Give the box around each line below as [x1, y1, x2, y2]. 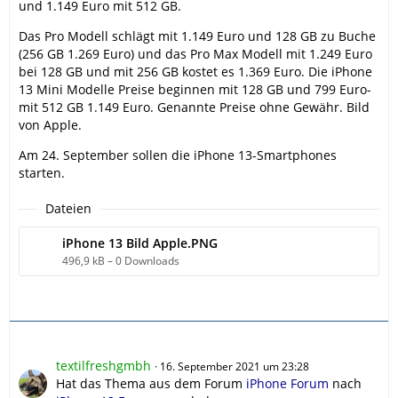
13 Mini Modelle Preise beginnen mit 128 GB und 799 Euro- [19, 81, 371, 99]
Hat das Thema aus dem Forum [56, 375, 246, 393]
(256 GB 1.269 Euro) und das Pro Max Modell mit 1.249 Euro [19, 45, 372, 63]
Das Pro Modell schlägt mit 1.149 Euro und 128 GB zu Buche [19, 28, 376, 45]
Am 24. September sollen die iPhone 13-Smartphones [19, 147, 337, 164]
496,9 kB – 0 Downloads [62, 253, 179, 269]
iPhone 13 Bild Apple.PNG [62, 235, 218, 252]
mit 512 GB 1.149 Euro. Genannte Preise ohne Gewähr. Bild [19, 99, 370, 116]
